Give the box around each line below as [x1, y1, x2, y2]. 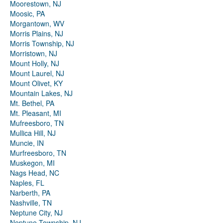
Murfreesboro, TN [10, 148, 66, 158]
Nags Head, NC [10, 168, 59, 178]
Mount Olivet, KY [10, 78, 63, 89]
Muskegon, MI [10, 158, 55, 168]
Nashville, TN [10, 198, 52, 208]
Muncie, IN [10, 138, 44, 148]
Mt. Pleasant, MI [10, 108, 61, 118]
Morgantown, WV [10, 18, 64, 29]
